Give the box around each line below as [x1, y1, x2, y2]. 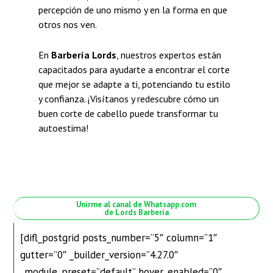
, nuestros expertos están [116, 48, 221, 61]
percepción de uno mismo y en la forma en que [38, 3, 227, 16]
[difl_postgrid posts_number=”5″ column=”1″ [20, 230, 218, 244]
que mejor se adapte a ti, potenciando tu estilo [38, 77, 230, 90]
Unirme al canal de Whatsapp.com [76, 199, 196, 210]
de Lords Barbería [104, 207, 169, 218]
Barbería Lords [51, 48, 116, 61]
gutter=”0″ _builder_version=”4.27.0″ [20, 247, 179, 261]
